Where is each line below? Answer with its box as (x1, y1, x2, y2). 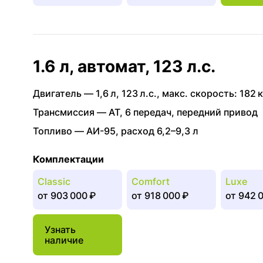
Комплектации (33, 153, 104, 165)
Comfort (131, 176, 170, 187)
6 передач (125, 106, 171, 118)
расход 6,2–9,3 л (121, 125, 198, 137)
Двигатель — (33, 87, 96, 99)
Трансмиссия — (33, 106, 109, 118)
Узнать (45, 224, 76, 235)
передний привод (177, 106, 258, 118)
